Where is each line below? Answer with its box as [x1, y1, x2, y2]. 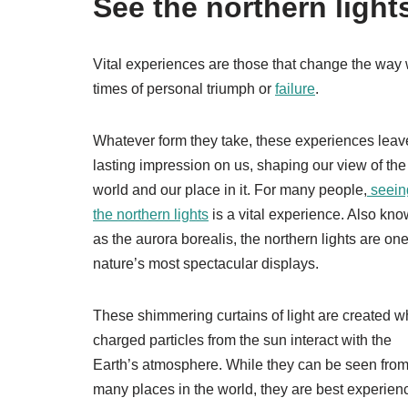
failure [275, 81, 315, 97]
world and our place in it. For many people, [93, 182, 367, 199]
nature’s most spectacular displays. [93, 256, 319, 272]
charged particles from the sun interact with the [93, 332, 392, 349]
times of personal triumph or [93, 81, 275, 97]
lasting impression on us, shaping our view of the [93, 158, 406, 174]
